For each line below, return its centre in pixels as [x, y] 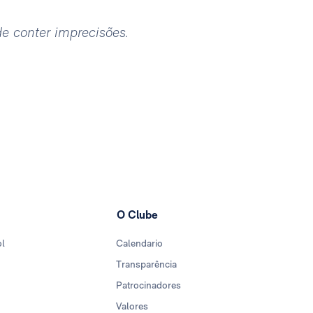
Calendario [140, 243]
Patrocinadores [149, 285]
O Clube [138, 215]
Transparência [147, 264]
